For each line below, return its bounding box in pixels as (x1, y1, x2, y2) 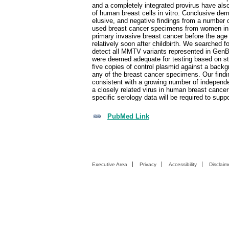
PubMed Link (107, 112, 149, 120)
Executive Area (92, 161, 127, 167)
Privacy (140, 161, 156, 167)
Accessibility (169, 161, 197, 167)
